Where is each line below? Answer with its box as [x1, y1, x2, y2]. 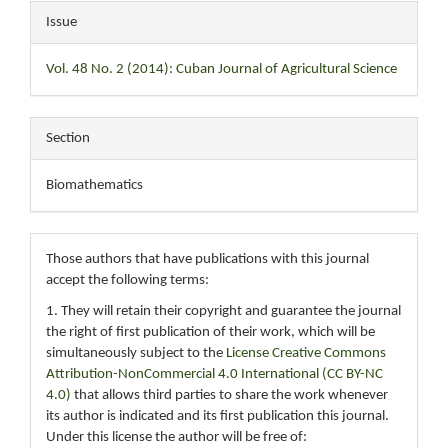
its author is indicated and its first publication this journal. [46, 409, 389, 424]
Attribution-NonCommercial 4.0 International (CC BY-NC [46, 367, 383, 382]
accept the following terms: [46, 272, 209, 288]
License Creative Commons [223, 346, 386, 361]
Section [46, 130, 90, 146]
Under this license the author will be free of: [46, 430, 307, 445]
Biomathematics [46, 177, 143, 193]
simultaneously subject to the [46, 346, 223, 361]
